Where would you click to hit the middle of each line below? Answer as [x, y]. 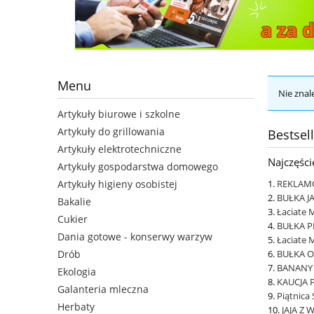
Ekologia [77, 272]
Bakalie [74, 202]
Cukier [73, 219]
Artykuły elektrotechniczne [120, 149]
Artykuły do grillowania [111, 132]
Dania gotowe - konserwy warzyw [135, 237]
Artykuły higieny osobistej [117, 184]
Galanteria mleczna [103, 289]
